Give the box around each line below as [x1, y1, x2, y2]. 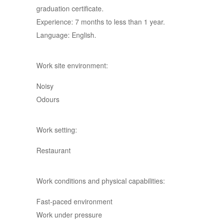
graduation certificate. [36, 3, 104, 13]
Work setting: [36, 125, 77, 135]
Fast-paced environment [36, 196, 112, 206]
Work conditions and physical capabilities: [36, 176, 165, 186]
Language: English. [36, 30, 96, 40]
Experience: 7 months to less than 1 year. [36, 17, 165, 27]
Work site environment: [36, 60, 108, 70]
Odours [36, 94, 59, 104]
